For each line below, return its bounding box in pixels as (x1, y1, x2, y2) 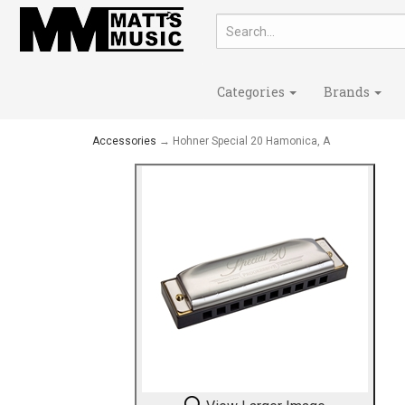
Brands (324, 82, 372, 100)
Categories (217, 82, 287, 100)
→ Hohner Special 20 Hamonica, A (156, 135, 330, 147)
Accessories (92, 135, 156, 147)
